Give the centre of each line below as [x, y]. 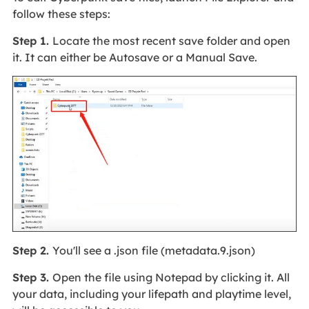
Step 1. [32, 41]
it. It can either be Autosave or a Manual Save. [134, 58]
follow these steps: [61, 14]
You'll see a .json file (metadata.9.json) [153, 250]
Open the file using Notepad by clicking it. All [171, 277]
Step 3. [32, 277]
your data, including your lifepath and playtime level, [151, 293]
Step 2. [32, 250]
